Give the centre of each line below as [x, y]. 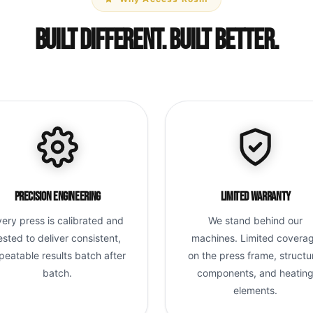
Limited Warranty [255, 196]
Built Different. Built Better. [156, 41]
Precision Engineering [57, 196]
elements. [256, 290]
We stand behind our [256, 220]
